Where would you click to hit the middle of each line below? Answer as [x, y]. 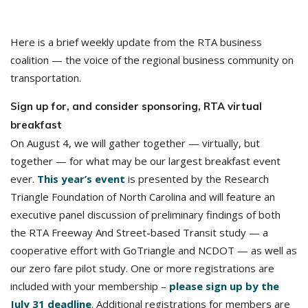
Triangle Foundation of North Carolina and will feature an [143, 197]
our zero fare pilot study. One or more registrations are [142, 268]
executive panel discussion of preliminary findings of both [145, 214]
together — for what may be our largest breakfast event [145, 161]
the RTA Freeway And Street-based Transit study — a [139, 232]
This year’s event [81, 179]
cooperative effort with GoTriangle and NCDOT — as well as [154, 250]
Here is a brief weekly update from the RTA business [136, 42]
